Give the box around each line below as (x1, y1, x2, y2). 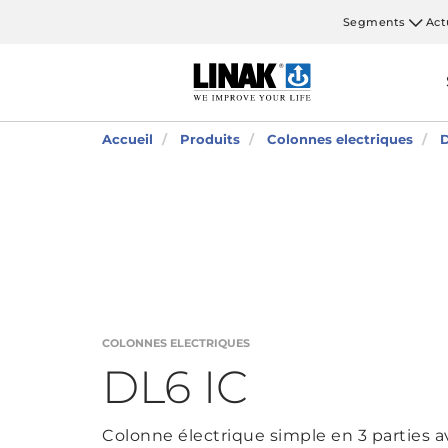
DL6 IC (102, 358, 248, 414)
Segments (342, 14, 406, 29)
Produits (180, 131, 240, 147)
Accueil (102, 131, 153, 147)
